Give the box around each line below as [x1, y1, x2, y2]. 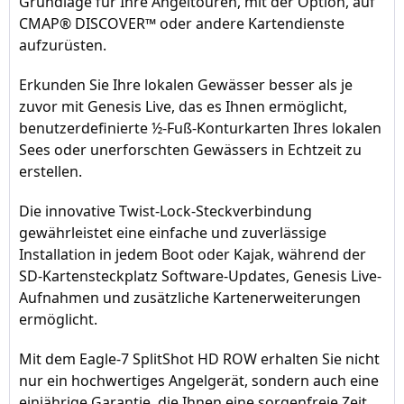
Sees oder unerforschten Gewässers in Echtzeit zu [19, 140, 362, 160]
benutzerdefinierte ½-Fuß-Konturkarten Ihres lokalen [19, 118, 381, 138]
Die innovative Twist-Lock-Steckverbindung [19, 201, 312, 221]
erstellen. [19, 161, 82, 181]
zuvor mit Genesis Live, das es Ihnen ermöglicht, [19, 96, 347, 116]
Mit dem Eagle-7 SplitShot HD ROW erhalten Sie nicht [19, 349, 380, 369]
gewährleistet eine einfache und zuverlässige [19, 223, 326, 243]
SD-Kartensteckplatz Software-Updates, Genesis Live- [19, 266, 381, 286]
